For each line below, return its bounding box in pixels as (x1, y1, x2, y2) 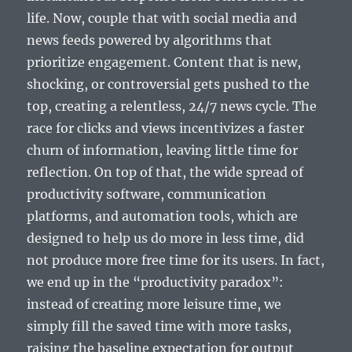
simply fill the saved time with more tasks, (27, 318, 292, 335)
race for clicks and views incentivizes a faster (27, 120, 305, 137)
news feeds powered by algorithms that (27, 32, 273, 49)
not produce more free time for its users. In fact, (27, 252, 325, 269)
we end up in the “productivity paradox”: (27, 274, 284, 291)
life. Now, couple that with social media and (27, 10, 298, 27)
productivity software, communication (27, 186, 267, 203)
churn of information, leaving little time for (27, 142, 299, 159)
